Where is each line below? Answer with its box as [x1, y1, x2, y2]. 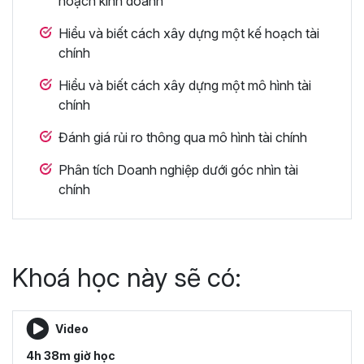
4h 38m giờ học [26, 348, 115, 362]
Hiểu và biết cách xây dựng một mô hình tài [58, 76, 311, 93]
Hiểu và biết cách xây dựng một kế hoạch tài [58, 24, 319, 41]
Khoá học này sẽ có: [12, 261, 241, 293]
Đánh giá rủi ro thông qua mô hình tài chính [58, 128, 307, 145]
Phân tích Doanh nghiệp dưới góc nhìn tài [58, 161, 298, 178]
